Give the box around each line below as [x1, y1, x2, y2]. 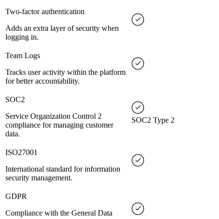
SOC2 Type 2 [131, 116, 175, 125]
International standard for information [5, 165, 120, 174]
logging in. [5, 33, 39, 42]
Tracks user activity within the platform [5, 68, 126, 77]
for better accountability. [5, 77, 80, 86]
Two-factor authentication [5, 7, 85, 16]
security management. [5, 174, 72, 182]
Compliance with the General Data [5, 209, 112, 218]
